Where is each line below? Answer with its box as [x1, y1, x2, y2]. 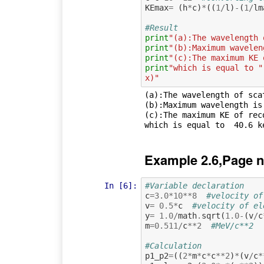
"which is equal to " [168, 62, 263, 72]
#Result [144, 22, 178, 32]
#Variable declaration [144, 181, 249, 191]
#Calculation [144, 241, 202, 251]
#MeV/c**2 [210, 221, 253, 231]
